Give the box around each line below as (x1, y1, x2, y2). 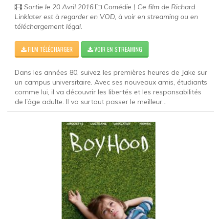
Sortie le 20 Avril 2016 (22, 2, 95, 11)
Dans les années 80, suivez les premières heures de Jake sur (15, 67, 207, 77)
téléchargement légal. (15, 22, 82, 31)
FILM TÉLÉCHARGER (26, 44, 73, 53)
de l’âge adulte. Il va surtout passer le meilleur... (15, 97, 167, 106)
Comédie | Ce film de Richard (102, 2, 195, 11)
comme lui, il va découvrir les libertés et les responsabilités (15, 87, 201, 96)
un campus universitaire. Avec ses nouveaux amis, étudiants (15, 77, 207, 87)
